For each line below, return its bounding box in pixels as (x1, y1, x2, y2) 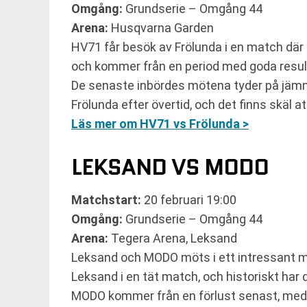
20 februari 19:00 (141, 193, 236, 207)
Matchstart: (71, 193, 141, 207)
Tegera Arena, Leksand (108, 231, 237, 245)
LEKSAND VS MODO (71, 151, 269, 183)
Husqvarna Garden (108, 21, 214, 35)
